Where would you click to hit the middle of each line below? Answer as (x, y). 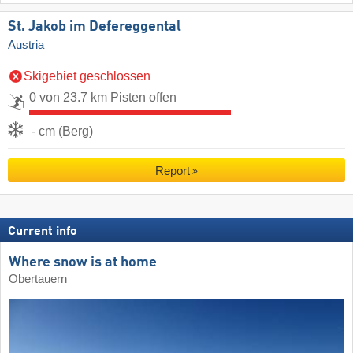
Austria (26, 45)
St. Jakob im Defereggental (95, 26)
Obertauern (38, 279)
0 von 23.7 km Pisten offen (103, 97)
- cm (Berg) (62, 131)
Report (172, 171)
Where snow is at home (83, 263)
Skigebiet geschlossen (87, 76)
